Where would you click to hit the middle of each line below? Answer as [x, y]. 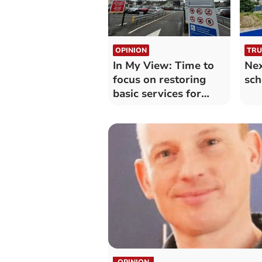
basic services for [157, 93]
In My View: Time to [163, 65]
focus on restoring [159, 79]
